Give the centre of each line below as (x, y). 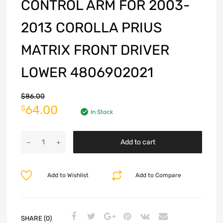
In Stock (102, 112)
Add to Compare (159, 175)
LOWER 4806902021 (87, 73)
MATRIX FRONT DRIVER (95, 50)
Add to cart (138, 142)
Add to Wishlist (68, 175)
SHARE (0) (36, 218)
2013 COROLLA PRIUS (91, 28)
